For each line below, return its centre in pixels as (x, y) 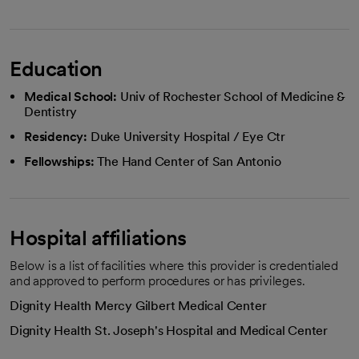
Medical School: (71, 97)
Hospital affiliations (98, 238)
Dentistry (51, 112)
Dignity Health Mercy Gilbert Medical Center (138, 306)
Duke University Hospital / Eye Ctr (188, 137)
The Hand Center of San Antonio (189, 161)
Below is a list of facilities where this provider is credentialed (174, 266)
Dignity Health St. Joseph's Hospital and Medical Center (169, 331)
